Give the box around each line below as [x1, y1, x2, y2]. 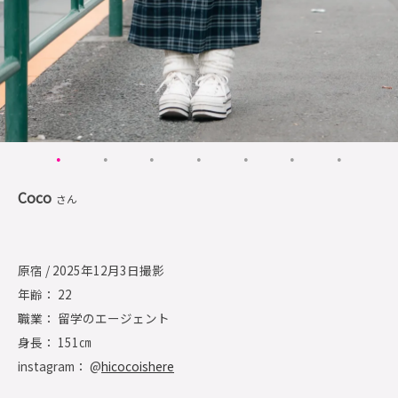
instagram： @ [18, 357, 101, 376]
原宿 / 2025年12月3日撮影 [18, 261, 164, 280]
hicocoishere [101, 357, 174, 376]
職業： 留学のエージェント [18, 309, 170, 328]
